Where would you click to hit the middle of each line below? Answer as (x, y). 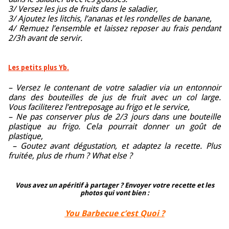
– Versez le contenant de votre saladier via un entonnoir (114, 88)
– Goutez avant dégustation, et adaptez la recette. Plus (114, 146)
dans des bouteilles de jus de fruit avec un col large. (114, 98)
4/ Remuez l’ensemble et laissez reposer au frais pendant (114, 28)
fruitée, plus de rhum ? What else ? (70, 156)
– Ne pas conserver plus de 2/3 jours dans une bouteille (114, 117)
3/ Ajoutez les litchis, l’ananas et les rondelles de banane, (110, 18)
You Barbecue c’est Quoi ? (114, 213)
